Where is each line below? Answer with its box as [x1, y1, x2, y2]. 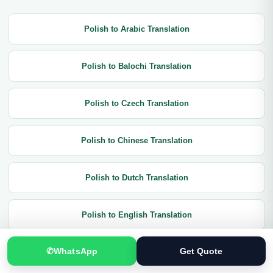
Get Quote [179, 246, 223, 256]
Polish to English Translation [81, 210, 192, 219]
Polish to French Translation [83, 247, 190, 257]
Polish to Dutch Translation [85, 173, 188, 182]
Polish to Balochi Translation [82, 62, 191, 71]
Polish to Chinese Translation [80, 136, 193, 145]
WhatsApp [54, 246, 97, 256]
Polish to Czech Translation [84, 99, 189, 108]
